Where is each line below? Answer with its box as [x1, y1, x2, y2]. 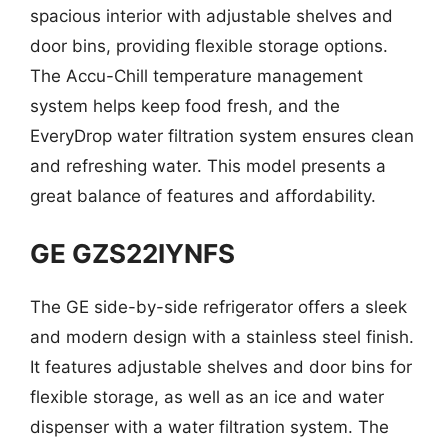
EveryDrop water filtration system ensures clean [30, 125, 414, 146]
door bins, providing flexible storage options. [30, 35, 388, 56]
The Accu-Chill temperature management [30, 65, 363, 86]
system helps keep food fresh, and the [30, 95, 340, 116]
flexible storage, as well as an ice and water [30, 387, 384, 407]
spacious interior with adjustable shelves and [30, 5, 393, 26]
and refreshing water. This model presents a [30, 155, 386, 176]
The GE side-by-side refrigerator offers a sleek [30, 297, 407, 317]
